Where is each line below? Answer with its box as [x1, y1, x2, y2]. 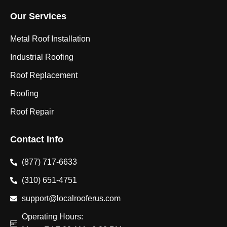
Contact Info [10, 134, 63, 145]
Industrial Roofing [10, 53, 73, 62]
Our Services [10, 11, 66, 22]
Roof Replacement [10, 71, 78, 80]
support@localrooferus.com [21, 194, 121, 203]
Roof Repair [10, 107, 54, 117]
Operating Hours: [21, 212, 83, 221]
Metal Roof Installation [10, 34, 90, 44]
